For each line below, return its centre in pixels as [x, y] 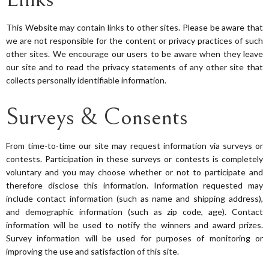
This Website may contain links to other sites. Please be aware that [134, 27]
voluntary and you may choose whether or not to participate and [134, 172]
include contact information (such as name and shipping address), [134, 199]
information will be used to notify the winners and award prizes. [134, 225]
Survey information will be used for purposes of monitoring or [134, 238]
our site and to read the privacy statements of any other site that [134, 67]
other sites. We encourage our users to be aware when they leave [134, 53]
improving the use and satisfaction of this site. [92, 252]
